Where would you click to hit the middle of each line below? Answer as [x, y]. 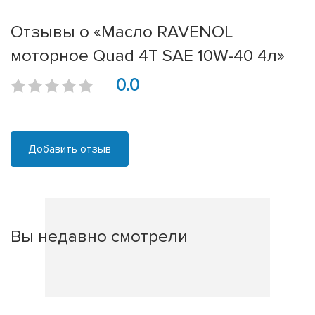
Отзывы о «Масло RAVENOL [122, 32]
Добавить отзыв [70, 149]
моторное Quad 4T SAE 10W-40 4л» [148, 56]
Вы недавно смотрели [99, 237]
